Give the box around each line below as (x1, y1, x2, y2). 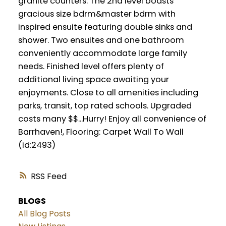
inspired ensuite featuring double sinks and (18, 21, 192, 33)
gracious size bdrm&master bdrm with (18, 8, 176, 20)
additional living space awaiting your (18, 74, 169, 86)
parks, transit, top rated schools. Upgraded (18, 100, 192, 112)
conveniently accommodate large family (18, 47, 187, 60)
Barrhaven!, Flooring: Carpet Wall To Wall (18, 126, 184, 138)
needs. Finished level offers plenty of (18, 61, 164, 73)
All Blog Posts (18, 207, 71, 219)
